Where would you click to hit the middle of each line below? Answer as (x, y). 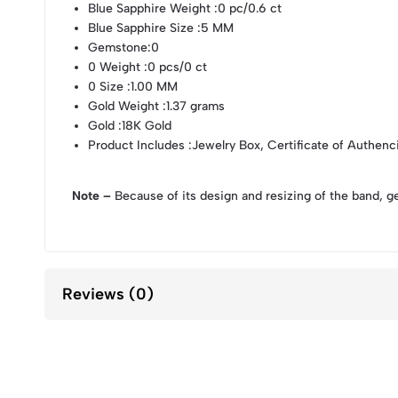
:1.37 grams (192, 107)
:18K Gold (143, 126)
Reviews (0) (108, 295)
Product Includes (137, 146)
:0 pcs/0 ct (174, 68)
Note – (92, 196)
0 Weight (115, 68)
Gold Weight (124, 107)
